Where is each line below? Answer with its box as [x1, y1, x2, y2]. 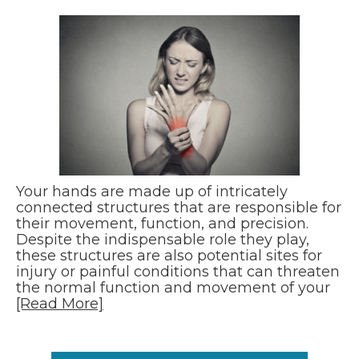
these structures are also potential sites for [16, 247, 322, 265]
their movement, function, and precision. [16, 215, 309, 233]
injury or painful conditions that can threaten [16, 263, 340, 281]
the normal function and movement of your [16, 279, 330, 297]
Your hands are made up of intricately [16, 183, 288, 201]
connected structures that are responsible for [16, 199, 341, 217]
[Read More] [16, 295, 103, 313]
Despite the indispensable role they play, [16, 231, 309, 249]
